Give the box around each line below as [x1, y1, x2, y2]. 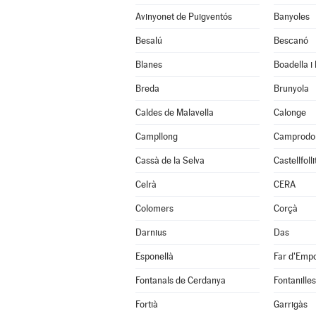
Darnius [135, 227, 166, 238]
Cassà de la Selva [135, 155, 205, 166]
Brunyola [273, 83, 309, 94]
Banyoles [273, 11, 310, 22]
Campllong [135, 131, 178, 142]
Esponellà [135, 251, 174, 262]
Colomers [135, 203, 174, 214]
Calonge [273, 107, 306, 118]
